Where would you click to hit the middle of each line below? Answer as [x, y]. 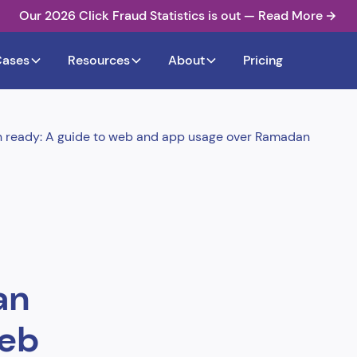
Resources [99, 60]
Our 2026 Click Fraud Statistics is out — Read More [171, 16]
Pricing [263, 60]
